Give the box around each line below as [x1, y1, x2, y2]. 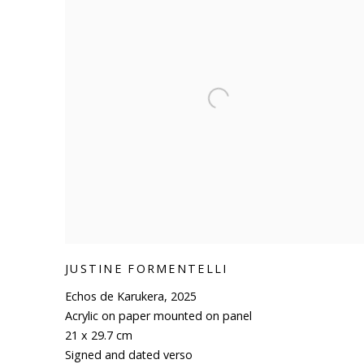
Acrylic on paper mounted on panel [65, 308, 252, 324]
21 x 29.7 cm [65, 327, 132, 344]
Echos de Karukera [65, 288, 164, 305]
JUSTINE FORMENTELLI [65, 261, 228, 277]
